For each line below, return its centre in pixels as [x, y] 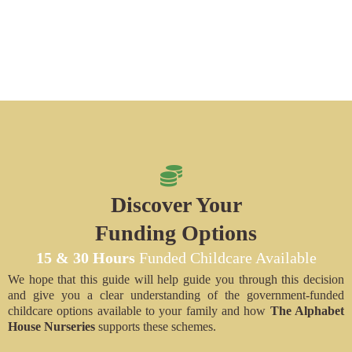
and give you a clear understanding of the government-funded [176, 295]
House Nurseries [53, 326]
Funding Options [176, 233]
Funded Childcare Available [225, 257]
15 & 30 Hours [85, 257]
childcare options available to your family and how [139, 310]
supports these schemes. [157, 326]
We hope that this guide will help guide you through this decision [176, 279]
